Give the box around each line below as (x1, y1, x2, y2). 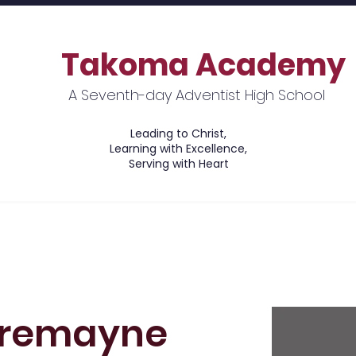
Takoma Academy (61, 44, 346, 86)
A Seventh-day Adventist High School (68, 85, 325, 105)
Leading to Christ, (130, 126, 227, 141)
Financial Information (177, 211, 314, 228)
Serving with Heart (128, 156, 229, 172)
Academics (65, 211, 139, 228)
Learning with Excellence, (110, 141, 248, 157)
